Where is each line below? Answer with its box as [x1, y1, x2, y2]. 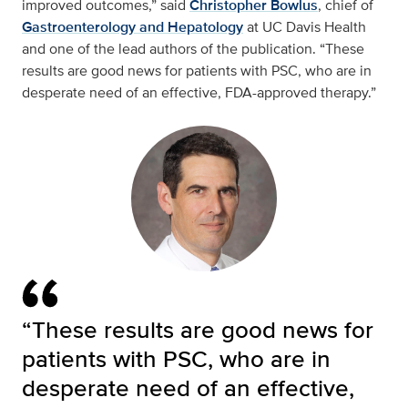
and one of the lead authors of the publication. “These [22, 38, 364, 59]
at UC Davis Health [243, 16, 366, 37]
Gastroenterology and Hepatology [22, 16, 243, 37]
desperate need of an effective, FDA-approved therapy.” [22, 82, 376, 103]
